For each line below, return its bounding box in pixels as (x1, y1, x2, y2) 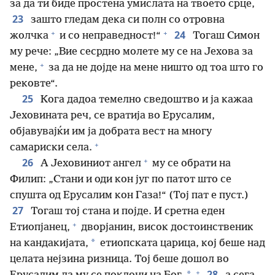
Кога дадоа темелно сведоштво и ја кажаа (38, 94, 253, 106)
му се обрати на (150, 158, 231, 169)
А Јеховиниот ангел (38, 158, 141, 169)
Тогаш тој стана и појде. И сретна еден (28, 206, 225, 217)
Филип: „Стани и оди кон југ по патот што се (10, 174, 231, 185)
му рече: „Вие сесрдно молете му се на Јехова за (10, 46, 253, 58)
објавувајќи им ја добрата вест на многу (10, 126, 212, 137)
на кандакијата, (10, 238, 88, 249)
